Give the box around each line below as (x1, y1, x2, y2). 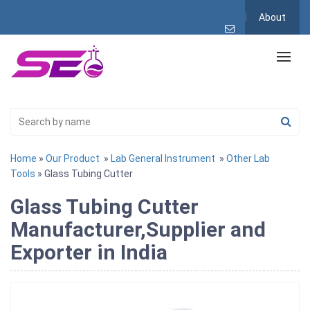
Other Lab (226, 152, 270, 164)
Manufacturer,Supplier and (10, 217, 266, 241)
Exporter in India (10, 239, 167, 264)
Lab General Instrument (111, 152, 215, 164)
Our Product (46, 152, 100, 164)
